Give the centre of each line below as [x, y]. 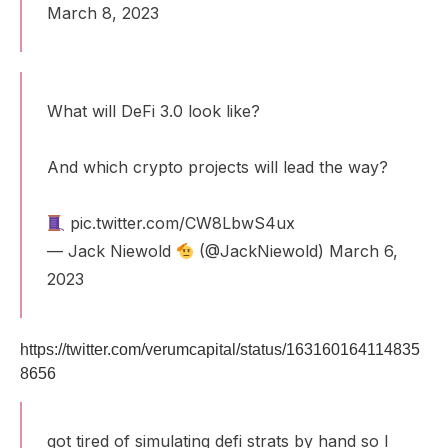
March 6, [364, 251]
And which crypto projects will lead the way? [217, 167]
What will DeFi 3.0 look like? [153, 111]
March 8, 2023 [103, 13]
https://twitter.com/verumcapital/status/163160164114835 [220, 349]
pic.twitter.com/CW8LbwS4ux [183, 223]
